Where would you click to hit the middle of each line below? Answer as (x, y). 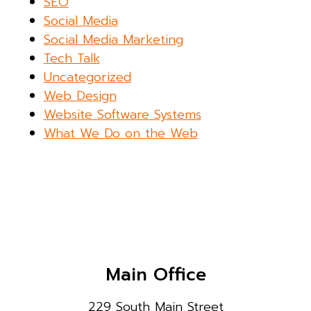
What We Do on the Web (120, 134)
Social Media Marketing (113, 40)
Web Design (80, 96)
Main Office (155, 275)
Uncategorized (87, 77)
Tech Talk (72, 59)
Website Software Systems (122, 115)
